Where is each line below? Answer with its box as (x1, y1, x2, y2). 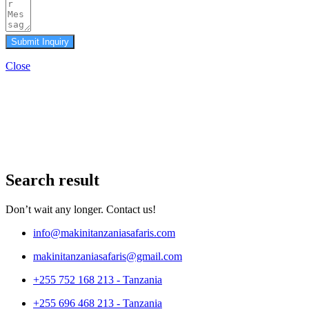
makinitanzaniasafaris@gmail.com (33, 250, 182, 262)
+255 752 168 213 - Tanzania (33, 273, 162, 286)
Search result (6, 170, 99, 189)
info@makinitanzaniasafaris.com (33, 226, 175, 239)
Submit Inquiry (11, 37, 69, 47)
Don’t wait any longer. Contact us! (6, 203, 156, 215)
